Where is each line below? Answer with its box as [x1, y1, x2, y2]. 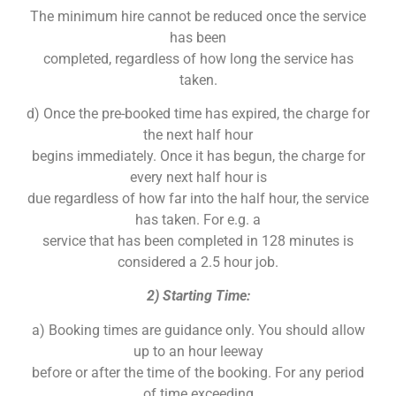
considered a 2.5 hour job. [118, 253, 278, 270]
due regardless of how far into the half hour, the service [27, 189, 369, 207]
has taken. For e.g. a [135, 210, 261, 228]
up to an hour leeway [133, 342, 263, 360]
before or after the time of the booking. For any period [32, 363, 364, 381]
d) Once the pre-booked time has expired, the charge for [27, 104, 369, 122]
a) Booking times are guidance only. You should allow [31, 321, 365, 339]
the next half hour [143, 126, 253, 143]
